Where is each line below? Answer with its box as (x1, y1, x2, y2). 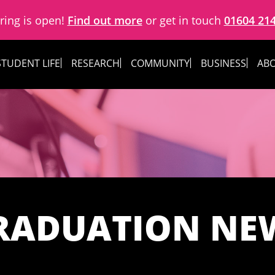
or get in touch (142, 12, 224, 28)
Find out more (67, 12, 142, 28)
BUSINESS (200, 56, 246, 70)
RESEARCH (71, 56, 120, 70)
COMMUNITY (130, 56, 190, 70)
